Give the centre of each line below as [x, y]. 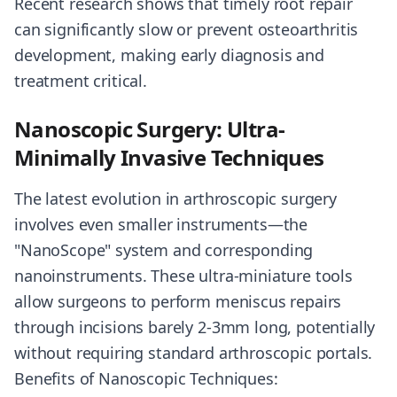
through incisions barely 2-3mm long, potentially [195, 327]
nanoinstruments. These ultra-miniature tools [183, 276]
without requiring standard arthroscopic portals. [194, 353]
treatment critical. [81, 81]
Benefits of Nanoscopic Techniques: [146, 378]
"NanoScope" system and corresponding [164, 250]
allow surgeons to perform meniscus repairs [178, 301]
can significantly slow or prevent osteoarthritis [187, 29]
